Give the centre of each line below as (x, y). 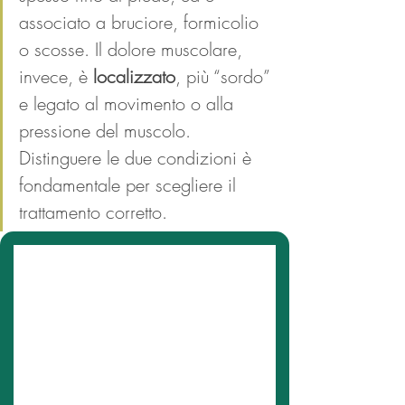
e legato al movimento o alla (129, 104)
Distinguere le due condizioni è (138, 158)
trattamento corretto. (93, 212)
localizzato (134, 76)
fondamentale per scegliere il (130, 185)
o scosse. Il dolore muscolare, (133, 49)
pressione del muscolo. (108, 131)
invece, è (56, 76)
